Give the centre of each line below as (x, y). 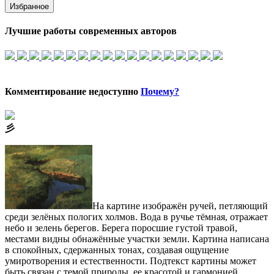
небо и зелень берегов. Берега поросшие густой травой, (121, 228)
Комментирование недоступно (73, 91)
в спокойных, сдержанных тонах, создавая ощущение (117, 250)
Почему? (160, 91)
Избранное (29, 7)
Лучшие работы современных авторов (91, 31)
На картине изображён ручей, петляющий (180, 206)
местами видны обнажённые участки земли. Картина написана (137, 239)
